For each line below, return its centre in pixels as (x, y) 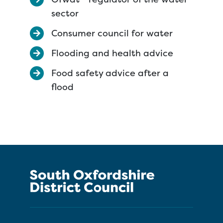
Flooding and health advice (112, 53)
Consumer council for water (112, 33)
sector (65, 13)
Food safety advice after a (110, 73)
